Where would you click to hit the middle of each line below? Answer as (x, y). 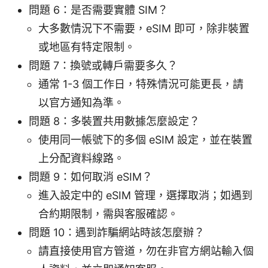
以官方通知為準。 (81, 103)
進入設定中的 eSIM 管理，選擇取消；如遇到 (145, 196)
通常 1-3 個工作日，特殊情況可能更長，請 (141, 84)
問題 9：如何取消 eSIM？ (91, 177)
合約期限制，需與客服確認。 (108, 214)
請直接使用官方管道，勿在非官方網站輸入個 (146, 251)
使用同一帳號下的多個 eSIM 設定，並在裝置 (145, 140)
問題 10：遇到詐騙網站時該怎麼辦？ (117, 233)
